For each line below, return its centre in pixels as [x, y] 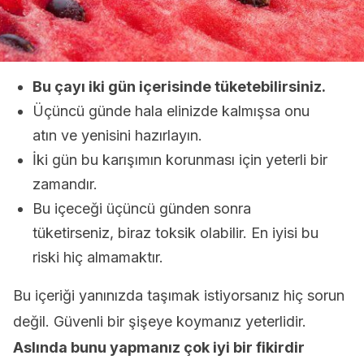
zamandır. [65, 184]
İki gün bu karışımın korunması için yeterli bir [180, 160]
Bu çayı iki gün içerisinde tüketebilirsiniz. [179, 87]
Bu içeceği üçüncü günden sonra [142, 208]
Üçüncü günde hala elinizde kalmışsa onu [171, 111]
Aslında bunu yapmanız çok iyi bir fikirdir [159, 347]
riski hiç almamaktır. [98, 257]
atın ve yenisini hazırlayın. [117, 135]
